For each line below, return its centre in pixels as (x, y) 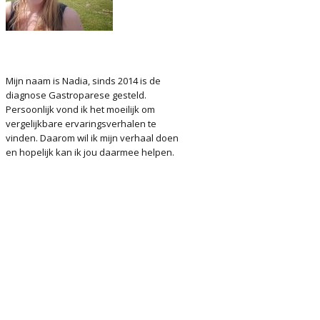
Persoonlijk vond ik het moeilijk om (80, 109)
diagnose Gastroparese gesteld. (76, 95)
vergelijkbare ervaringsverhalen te (81, 124)
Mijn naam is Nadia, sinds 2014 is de (83, 81)
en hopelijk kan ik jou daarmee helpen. (90, 152)
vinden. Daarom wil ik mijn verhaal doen (92, 138)
